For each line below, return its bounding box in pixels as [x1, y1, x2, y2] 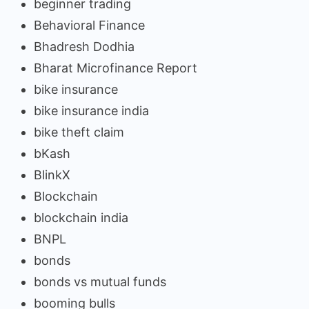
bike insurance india [34, 103, 149, 119]
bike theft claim [34, 125, 124, 140]
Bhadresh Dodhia [34, 39, 134, 54]
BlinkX [34, 168, 70, 183]
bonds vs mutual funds [34, 275, 166, 290]
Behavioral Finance [34, 18, 145, 33]
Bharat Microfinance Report [34, 61, 197, 76]
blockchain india [34, 210, 128, 226]
